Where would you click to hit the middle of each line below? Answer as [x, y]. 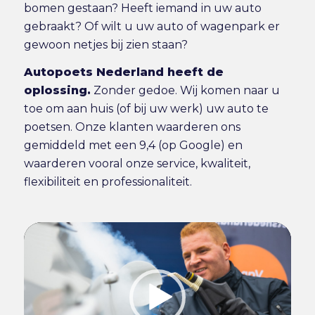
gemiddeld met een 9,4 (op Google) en [133, 146]
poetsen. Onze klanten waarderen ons [132, 127]
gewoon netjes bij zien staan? [105, 44]
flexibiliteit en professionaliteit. [108, 182]
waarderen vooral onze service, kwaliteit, [137, 164]
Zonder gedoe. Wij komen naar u [185, 91]
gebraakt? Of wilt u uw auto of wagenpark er [152, 26]
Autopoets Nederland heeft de [123, 72]
